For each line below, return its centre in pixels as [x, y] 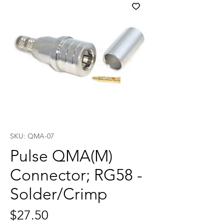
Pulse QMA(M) [61, 156]
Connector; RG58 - [76, 175]
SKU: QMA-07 [32, 136]
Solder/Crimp [59, 194]
